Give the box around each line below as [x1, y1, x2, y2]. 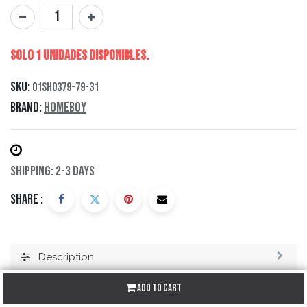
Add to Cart [135, 282, 182, 295]
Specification [40, 277, 103, 290]
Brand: [10, 99, 42, 116]
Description [38, 250, 94, 263]
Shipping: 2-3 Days [10, 162, 95, 180]
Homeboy [44, 99, 86, 116]
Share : [10, 191, 43, 208]
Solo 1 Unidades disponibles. [10, 47, 149, 64]
